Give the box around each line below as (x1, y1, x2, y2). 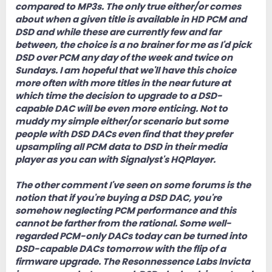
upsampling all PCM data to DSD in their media (15, 140, 227, 154)
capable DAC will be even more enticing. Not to (15, 102, 228, 115)
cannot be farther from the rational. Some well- (15, 217, 231, 230)
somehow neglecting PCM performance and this (15, 204, 236, 217)
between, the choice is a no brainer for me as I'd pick (15, 38, 251, 52)
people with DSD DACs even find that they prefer (15, 127, 233, 141)
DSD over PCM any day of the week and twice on (15, 51, 233, 64)
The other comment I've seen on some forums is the (15, 178, 251, 192)
